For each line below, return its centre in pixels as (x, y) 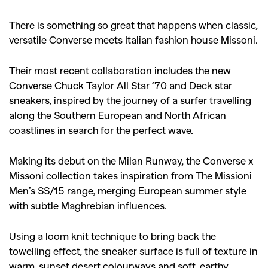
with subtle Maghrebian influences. (88, 205)
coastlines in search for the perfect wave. (101, 130)
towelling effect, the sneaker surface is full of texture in (133, 251)
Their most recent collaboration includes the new (120, 70)
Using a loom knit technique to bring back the (112, 236)
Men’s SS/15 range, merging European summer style (128, 190)
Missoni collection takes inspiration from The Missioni (130, 175)
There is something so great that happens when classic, (133, 25)
